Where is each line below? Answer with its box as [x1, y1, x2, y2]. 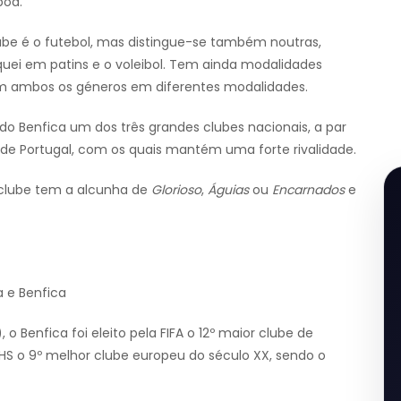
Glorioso [151, 181, 201, 200]
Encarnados [272, 181, 345, 200]
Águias [208, 181, 249, 200]
